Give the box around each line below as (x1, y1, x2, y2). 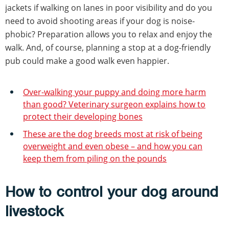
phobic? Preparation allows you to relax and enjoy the (5, 28, 212, 40)
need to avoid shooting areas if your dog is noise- (5, 15, 195, 27)
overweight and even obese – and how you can (23, 140, 202, 152)
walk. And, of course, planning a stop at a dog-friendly (5, 41, 211, 53)
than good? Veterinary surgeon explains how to (23, 98, 205, 110)
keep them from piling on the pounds (23, 152, 167, 164)
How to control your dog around (5, 182, 218, 201)
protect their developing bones (23, 110, 143, 122)
